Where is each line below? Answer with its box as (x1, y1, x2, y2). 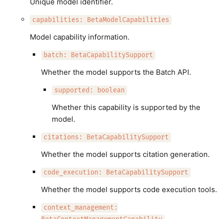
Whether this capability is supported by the (52, 103, 200, 112)
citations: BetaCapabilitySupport (43, 133, 169, 141)
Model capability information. (30, 32, 130, 42)
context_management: (43, 204, 118, 212)
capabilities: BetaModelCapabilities (32, 16, 169, 24)
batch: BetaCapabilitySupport (43, 51, 153, 59)
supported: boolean (54, 87, 125, 94)
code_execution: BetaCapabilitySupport (43, 169, 188, 176)
